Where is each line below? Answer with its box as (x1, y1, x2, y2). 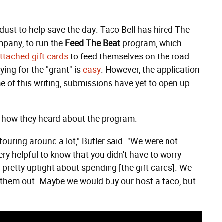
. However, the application (101, 64, 200, 75)
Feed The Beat (65, 38, 120, 49)
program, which (120, 38, 182, 49)
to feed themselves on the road (68, 51, 189, 62)
